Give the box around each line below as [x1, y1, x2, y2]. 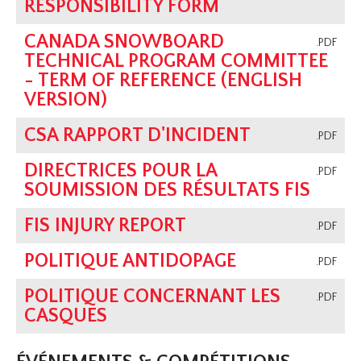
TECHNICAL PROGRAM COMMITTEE [24, 51, 329, 73]
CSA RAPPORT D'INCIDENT [24, 125, 251, 147]
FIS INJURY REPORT [24, 215, 187, 237]
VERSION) [24, 89, 108, 111]
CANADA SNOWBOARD [24, 31, 225, 53]
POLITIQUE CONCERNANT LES [24, 286, 281, 308]
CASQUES [24, 305, 108, 327]
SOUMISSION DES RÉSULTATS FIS [24, 180, 311, 201]
